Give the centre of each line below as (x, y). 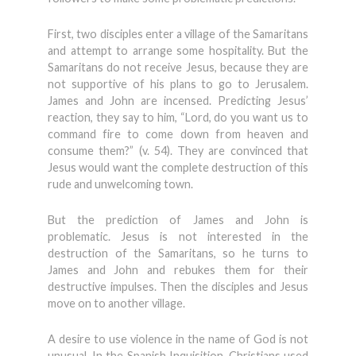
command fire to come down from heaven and (178, 134)
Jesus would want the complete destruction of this (178, 167)
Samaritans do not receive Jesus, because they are (178, 67)
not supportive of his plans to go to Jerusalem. (178, 84)
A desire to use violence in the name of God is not (178, 339)
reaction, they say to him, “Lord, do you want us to (178, 117)
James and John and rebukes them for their (178, 270)
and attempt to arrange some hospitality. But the (178, 50)
